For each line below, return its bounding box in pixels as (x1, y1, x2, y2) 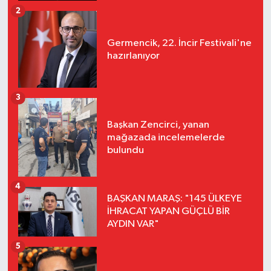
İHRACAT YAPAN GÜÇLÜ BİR (106, 206, 230, 217)
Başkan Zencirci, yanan (106, 119, 209, 130)
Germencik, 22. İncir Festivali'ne (106, 38, 252, 48)
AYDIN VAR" (106, 219, 159, 230)
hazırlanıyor (106, 50, 160, 61)
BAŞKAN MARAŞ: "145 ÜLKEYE (106, 194, 242, 204)
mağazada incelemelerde (106, 132, 225, 143)
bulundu (106, 145, 144, 155)
